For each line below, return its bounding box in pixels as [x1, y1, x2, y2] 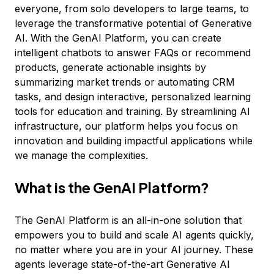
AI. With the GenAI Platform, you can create [15, 32, 221, 44]
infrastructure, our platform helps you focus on [15, 120, 238, 132]
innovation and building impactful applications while [15, 135, 253, 147]
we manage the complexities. [15, 149, 148, 161]
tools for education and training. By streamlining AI [15, 105, 250, 117]
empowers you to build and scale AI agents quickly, [15, 229, 254, 241]
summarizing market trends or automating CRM [15, 76, 235, 88]
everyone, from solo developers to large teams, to [15, 2, 249, 15]
